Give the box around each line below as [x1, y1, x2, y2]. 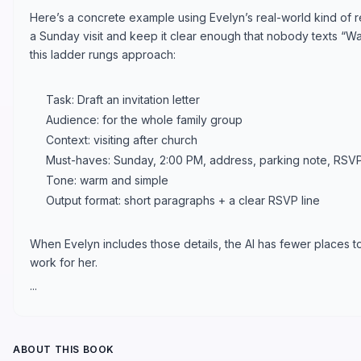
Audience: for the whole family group [46, 112, 243, 127]
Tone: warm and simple [46, 172, 168, 187]
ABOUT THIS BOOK [13, 342, 114, 355]
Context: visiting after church [46, 132, 197, 147]
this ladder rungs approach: [30, 47, 176, 61]
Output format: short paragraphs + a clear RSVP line [46, 193, 320, 207]
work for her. [30, 255, 98, 269]
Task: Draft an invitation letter [46, 92, 200, 106]
